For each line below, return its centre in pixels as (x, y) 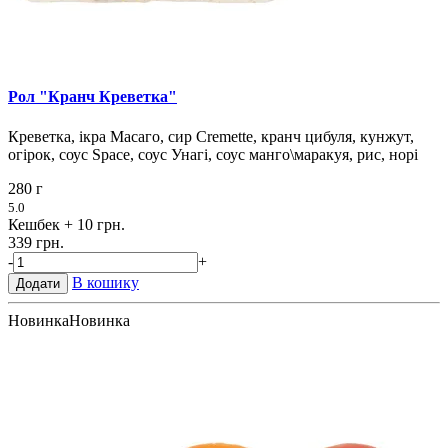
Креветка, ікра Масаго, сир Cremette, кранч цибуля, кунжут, (211, 136)
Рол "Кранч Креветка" (92, 97)
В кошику (105, 282)
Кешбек (34, 224)
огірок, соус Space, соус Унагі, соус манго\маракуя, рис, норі (213, 154)
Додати (38, 283)
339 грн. (36, 242)
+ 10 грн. (94, 224)
